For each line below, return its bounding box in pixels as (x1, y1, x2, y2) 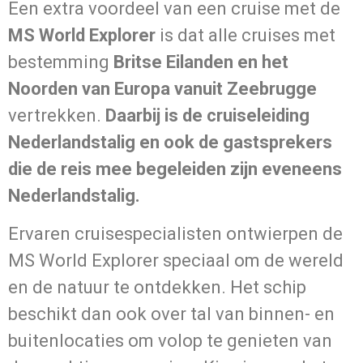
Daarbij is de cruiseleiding (105, 105, 310, 126)
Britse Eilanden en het (113, 52, 288, 73)
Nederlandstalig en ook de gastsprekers (8, 132, 332, 153)
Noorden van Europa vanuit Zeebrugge (8, 79, 317, 100)
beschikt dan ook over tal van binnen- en (8, 304, 335, 325)
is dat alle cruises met (156, 25, 335, 46)
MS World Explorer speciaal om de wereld (8, 250, 344, 271)
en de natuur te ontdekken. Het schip (8, 277, 306, 298)
